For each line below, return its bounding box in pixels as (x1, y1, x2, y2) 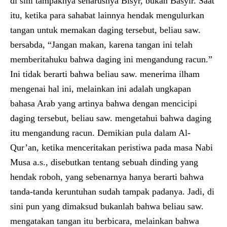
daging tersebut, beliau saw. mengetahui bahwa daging (10, 112, 211, 123)
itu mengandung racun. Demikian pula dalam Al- (10, 127, 191, 138)
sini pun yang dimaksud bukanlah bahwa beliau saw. (10, 201, 204, 211)
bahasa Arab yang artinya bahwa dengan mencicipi (10, 98, 197, 108)
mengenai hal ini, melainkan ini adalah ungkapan (10, 83, 191, 94)
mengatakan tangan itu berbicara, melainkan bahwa (10, 215, 199, 226)
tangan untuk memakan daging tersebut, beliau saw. (10, 24, 201, 35)
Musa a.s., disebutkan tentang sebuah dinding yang (10, 157, 198, 167)
